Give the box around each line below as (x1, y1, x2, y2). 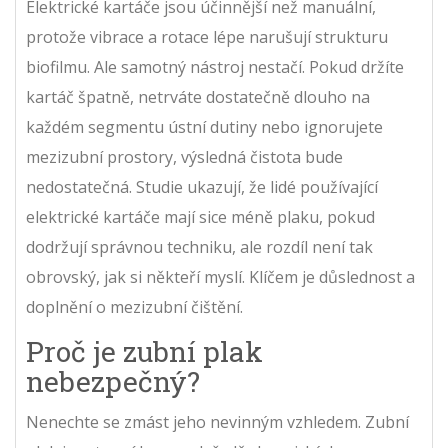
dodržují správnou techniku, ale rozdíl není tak (26, 236, 373, 258)
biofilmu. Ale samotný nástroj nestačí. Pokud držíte (26, 56, 404, 78)
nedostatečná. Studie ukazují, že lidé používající (26, 176, 378, 198)
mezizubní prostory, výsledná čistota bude (26, 146, 343, 168)
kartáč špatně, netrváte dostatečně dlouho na (26, 86, 370, 108)
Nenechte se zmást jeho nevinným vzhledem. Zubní (26, 411, 409, 433)
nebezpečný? (26, 363, 200, 400)
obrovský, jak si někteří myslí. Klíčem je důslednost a (26, 266, 415, 288)
